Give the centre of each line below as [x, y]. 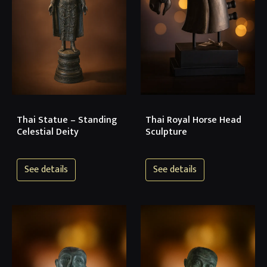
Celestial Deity [48, 132]
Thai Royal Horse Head [193, 120]
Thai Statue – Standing [67, 120]
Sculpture [166, 132]
